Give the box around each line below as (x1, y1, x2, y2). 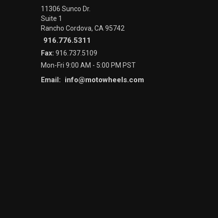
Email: (40, 76, 62, 84)
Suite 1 (40, 15, 62, 23)
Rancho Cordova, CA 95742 (40, 24, 125, 33)
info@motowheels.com (64, 75, 144, 85)
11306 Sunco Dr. (40, 5, 91, 13)
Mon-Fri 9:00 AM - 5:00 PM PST (40, 61, 136, 70)
